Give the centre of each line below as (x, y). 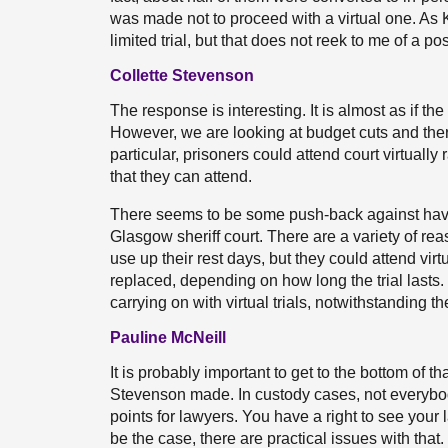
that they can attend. (181, 176)
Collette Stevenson (182, 75)
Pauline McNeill (168, 337)
